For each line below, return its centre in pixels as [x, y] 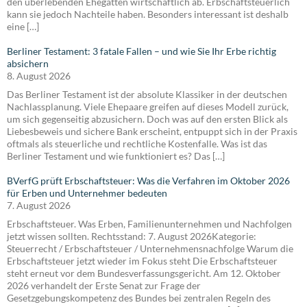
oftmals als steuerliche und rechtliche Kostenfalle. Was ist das [137, 143]
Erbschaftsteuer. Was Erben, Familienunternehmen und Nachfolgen [149, 223]
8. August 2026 [39, 75]
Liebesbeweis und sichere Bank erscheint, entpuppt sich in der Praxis [152, 131]
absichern [28, 63]
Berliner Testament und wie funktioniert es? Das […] [116, 156]
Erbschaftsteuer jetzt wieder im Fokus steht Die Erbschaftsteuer [142, 260]
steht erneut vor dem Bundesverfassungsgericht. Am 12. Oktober [144, 273]
